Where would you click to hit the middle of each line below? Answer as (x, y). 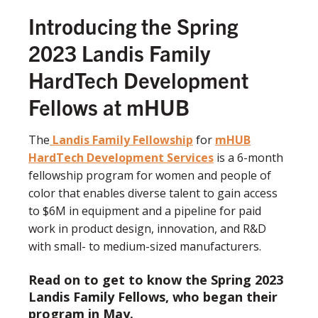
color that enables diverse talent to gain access (153, 193)
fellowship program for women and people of (150, 175)
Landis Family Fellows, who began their (153, 296)
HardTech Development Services (121, 157)
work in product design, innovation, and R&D (147, 228)
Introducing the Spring (133, 25)
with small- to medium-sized (104, 246)
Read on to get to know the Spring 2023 (156, 279)
